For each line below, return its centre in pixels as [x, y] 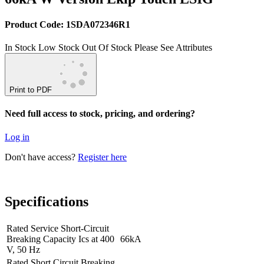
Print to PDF [31, 90]
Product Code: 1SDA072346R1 [67, 24]
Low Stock [59, 48]
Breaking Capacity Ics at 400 [60, 239]
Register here [102, 157]
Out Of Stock [107, 48]
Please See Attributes [173, 48]
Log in [17, 137]
